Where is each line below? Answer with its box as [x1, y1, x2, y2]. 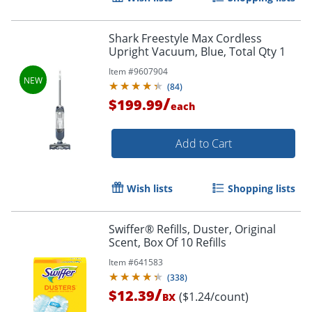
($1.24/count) [179, 288, 249, 304]
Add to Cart [175, 135, 232, 151]
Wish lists [127, 181, 173, 195]
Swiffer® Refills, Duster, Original [109, 221, 276, 237]
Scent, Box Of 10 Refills [109, 234, 226, 250]
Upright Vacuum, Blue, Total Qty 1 [109, 43, 286, 59]
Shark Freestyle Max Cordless [109, 30, 262, 46]
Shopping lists [228, 181, 295, 195]
